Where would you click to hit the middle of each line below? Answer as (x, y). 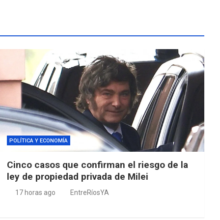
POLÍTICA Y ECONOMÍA (38, 140)
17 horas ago (36, 192)
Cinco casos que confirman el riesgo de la (97, 165)
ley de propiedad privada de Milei (77, 176)
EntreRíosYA (89, 192)
